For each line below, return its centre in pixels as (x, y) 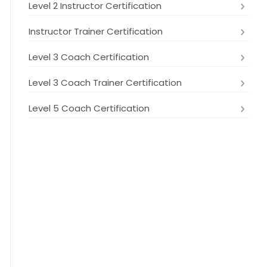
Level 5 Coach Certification (89, 108)
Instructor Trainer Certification (96, 31)
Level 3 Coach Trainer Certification (105, 83)
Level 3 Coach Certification (89, 57)
